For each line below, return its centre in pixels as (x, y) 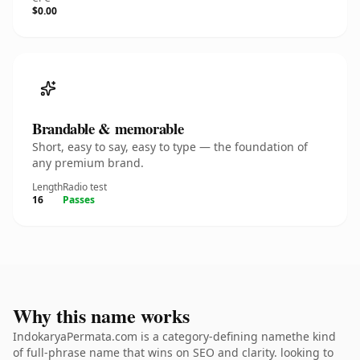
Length (47, 187)
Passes (79, 200)
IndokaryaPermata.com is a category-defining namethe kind (174, 336)
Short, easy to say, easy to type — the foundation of (170, 147)
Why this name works (101, 315)
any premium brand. (88, 163)
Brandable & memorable (108, 128)
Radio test (85, 187)
